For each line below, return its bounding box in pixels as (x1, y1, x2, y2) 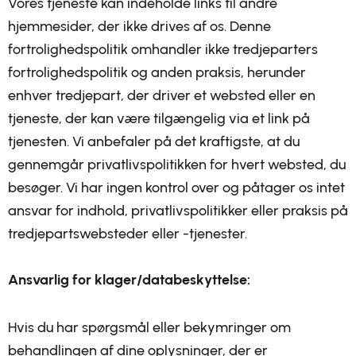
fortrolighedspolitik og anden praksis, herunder (8, 63, 306, 81)
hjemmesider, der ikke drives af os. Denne (8, 17, 271, 35)
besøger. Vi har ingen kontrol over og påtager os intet (8, 178, 345, 196)
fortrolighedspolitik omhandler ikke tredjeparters (8, 40, 318, 58)
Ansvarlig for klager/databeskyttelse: (8, 270, 250, 288)
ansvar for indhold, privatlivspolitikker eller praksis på (8, 201, 348, 219)
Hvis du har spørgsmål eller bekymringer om (8, 319, 291, 336)
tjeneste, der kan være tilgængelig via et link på (8, 109, 310, 127)
